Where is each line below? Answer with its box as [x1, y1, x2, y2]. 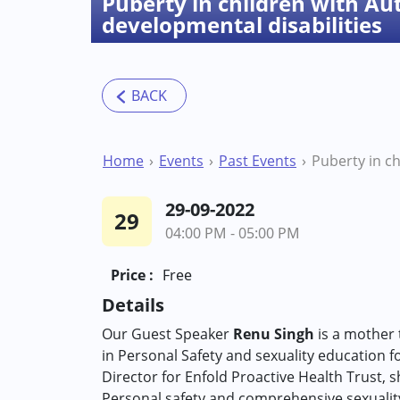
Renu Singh [233, 324, 314, 344]
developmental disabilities [102, 10, 382, 39]
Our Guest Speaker [102, 324, 233, 344]
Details [102, 293, 164, 317]
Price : [111, 265, 154, 285]
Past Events [219, 151, 296, 171]
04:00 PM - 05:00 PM [165, 223, 300, 243]
